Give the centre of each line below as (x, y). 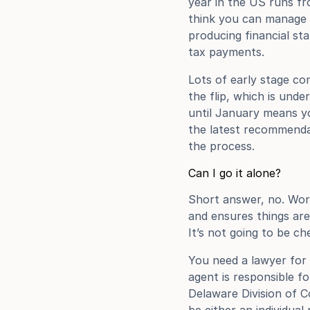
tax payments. (226, 52)
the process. (221, 146)
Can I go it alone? (235, 173)
